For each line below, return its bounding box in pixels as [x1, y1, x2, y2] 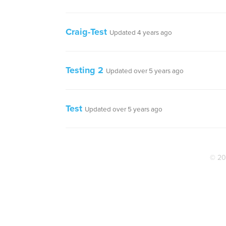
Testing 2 [66, 65, 103, 76]
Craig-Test [66, 26, 107, 37]
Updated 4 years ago [109, 29, 172, 37]
